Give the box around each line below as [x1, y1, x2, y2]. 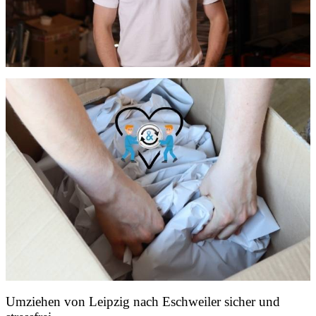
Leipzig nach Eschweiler [89, 294, 221, 310]
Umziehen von [6, 294, 89, 310]
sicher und [221, 294, 280, 310]
